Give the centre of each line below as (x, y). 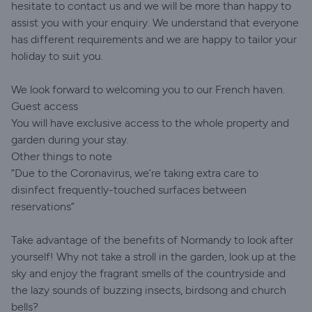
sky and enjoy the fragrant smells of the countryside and (148, 273)
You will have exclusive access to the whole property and (150, 123)
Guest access (45, 106)
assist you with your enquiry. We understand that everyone (155, 23)
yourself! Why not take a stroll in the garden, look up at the (154, 257)
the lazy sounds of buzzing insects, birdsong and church (149, 290)
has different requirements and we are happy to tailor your (154, 39)
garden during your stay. (70, 140)
